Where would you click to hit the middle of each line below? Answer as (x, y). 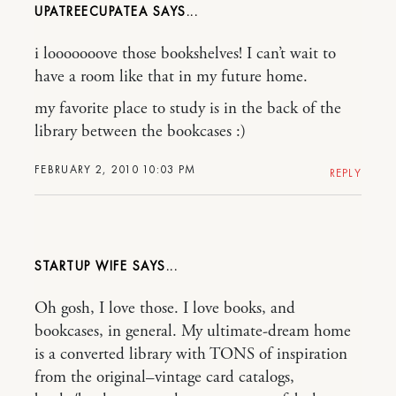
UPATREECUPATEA (91, 11)
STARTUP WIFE (81, 266)
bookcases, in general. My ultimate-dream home (193, 331)
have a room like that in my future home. (171, 76)
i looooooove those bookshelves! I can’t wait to (185, 53)
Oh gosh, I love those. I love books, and (165, 308)
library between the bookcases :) (140, 131)
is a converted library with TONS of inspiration (191, 354)
